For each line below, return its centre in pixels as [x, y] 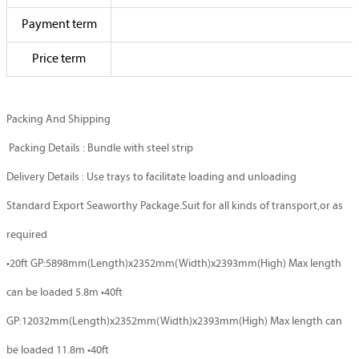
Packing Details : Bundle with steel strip [100, 149]
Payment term [59, 25]
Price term [59, 59]
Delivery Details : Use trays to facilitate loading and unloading [151, 177]
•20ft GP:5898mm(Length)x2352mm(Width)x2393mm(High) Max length [174, 264]
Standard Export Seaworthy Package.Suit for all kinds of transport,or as [175, 206]
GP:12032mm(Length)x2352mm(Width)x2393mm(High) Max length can [174, 322]
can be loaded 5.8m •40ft [65, 293]
